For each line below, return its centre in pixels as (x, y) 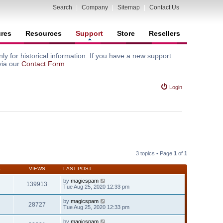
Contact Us (164, 7)
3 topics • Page (155, 153)
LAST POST (77, 168)
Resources (44, 33)
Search (62, 7)
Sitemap (129, 7)
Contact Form (43, 64)
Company (95, 7)
